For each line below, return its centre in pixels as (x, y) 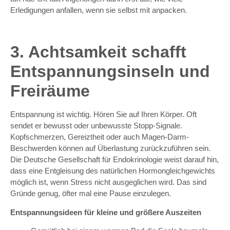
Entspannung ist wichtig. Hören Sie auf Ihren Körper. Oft (103, 114)
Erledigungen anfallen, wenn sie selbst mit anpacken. (99, 10)
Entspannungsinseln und (110, 72)
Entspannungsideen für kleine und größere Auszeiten (106, 212)
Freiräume (50, 91)
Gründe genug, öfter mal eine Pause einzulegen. (91, 194)
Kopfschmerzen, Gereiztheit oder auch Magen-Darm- (100, 137)
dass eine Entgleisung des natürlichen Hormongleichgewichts (113, 171)
